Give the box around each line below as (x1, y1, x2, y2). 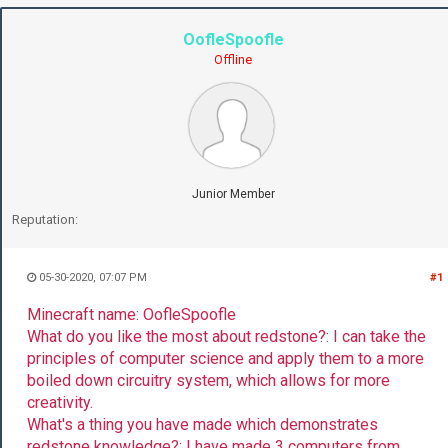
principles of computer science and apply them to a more (27, 348, 424, 368)
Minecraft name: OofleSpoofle (27, 304, 236, 324)
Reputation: (12, 211, 78, 227)
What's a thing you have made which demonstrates (27, 414, 378, 434)
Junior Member (191, 186, 275, 201)
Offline (214, 51, 252, 67)
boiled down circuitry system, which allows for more (27, 370, 390, 390)
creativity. (27, 392, 93, 412)
